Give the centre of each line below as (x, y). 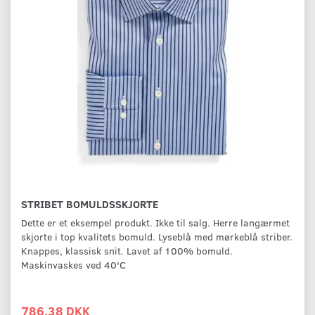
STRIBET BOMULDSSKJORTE (90, 204)
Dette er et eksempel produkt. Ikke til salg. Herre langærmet (155, 223)
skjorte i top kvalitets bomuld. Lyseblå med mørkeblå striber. (157, 237)
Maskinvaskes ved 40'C (73, 265)
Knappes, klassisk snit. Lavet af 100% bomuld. (127, 251)
